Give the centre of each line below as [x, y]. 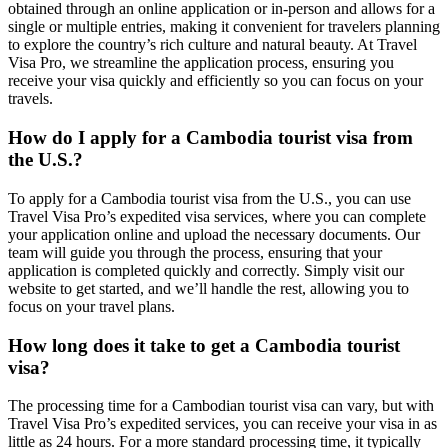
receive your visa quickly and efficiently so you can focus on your [215, 81]
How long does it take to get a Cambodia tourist [204, 345]
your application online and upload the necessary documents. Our [214, 234]
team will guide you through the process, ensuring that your [195, 252]
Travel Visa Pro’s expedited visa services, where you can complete [217, 216]
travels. [30, 99]
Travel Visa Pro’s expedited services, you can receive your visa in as [222, 424]
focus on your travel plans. [91, 306]
